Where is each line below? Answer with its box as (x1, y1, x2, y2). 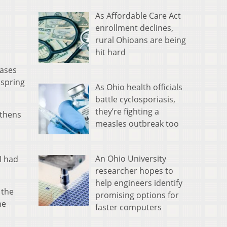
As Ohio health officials (95, 82, 182, 93)
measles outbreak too (95, 118, 179, 130)
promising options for (95, 190, 179, 201)
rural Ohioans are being (95, 34, 186, 46)
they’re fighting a (95, 106, 159, 118)
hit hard (95, 47, 126, 58)
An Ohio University (95, 153, 166, 165)
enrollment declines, (95, 22, 173, 34)
